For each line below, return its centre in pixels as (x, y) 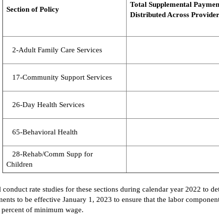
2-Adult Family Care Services (54, 50)
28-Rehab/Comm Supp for (50, 154)
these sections (97, 189)
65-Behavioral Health (42, 132)
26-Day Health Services (45, 105)
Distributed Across (160, 15)
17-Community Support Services (59, 77)
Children (21, 164)
